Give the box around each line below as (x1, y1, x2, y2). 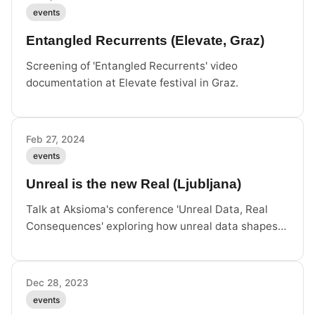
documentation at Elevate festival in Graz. (26, 76, 238, 89)
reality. (26, 236, 60, 250)
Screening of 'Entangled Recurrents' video (26, 59, 238, 72)
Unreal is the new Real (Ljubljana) (26, 176, 241, 192)
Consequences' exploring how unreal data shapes (26, 219, 278, 233)
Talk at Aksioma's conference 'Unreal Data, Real (26, 202, 268, 217)
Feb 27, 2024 (26, 134, 85, 145)
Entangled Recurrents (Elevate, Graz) (26, 33, 264, 48)
